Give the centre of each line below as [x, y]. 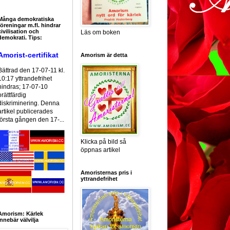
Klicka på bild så [103, 142]
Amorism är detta [104, 55]
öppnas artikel [100, 150]
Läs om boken [100, 33]
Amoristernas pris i [106, 173]
